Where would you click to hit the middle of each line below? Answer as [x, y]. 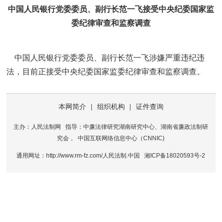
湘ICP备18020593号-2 [175, 156]
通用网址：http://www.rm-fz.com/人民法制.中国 [80, 156]
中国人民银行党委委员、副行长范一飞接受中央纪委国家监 [111, 9]
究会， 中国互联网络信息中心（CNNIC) [111, 139]
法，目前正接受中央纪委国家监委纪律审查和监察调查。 [106, 72]
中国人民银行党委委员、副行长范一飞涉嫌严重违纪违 [106, 58]
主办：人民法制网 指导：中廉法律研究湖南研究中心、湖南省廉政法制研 [111, 127]
